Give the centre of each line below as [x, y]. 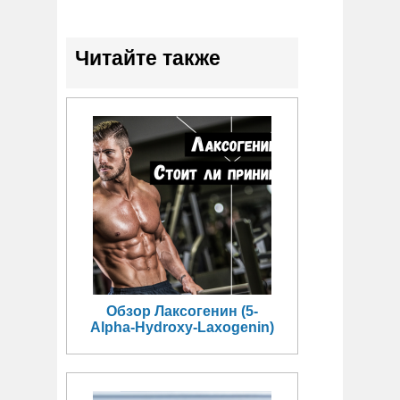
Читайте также [148, 58]
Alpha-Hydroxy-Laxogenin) [182, 328]
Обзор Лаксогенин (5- [182, 312]
